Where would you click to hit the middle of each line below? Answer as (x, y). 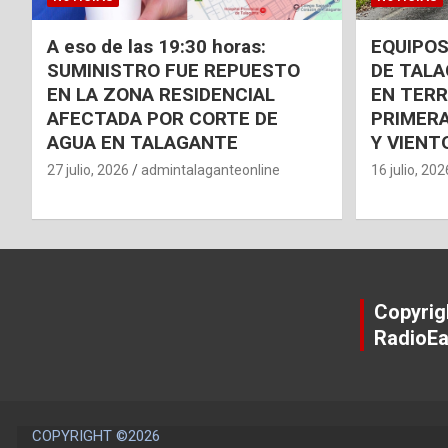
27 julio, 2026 (88, 170)
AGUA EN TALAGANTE (142, 143)
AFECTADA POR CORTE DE (162, 119)
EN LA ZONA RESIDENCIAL (161, 95)
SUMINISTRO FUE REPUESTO (173, 71)
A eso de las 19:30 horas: (156, 47)
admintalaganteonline (210, 170)
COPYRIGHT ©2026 (96, 436)
